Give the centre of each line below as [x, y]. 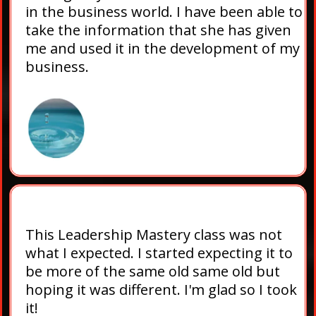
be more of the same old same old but [153, 272]
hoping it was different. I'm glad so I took [161, 290]
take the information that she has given [158, 30]
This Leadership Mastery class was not [154, 235]
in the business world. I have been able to [164, 12]
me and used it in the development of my [163, 49]
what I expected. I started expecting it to [159, 253]
